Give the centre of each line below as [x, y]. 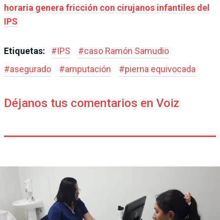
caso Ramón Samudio [126, 51]
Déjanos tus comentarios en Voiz [92, 103]
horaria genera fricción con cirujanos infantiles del [107, 8]
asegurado [30, 69]
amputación [88, 69]
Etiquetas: [26, 51]
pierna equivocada [160, 69]
